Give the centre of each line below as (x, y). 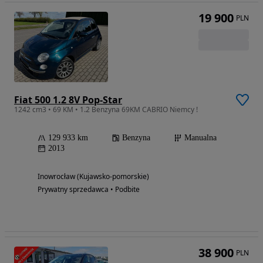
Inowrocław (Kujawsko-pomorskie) (93, 177)
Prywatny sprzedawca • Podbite (89, 190)
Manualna (200, 138)
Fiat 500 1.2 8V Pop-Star (68, 100)
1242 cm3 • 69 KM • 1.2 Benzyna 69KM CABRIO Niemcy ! (106, 110)
